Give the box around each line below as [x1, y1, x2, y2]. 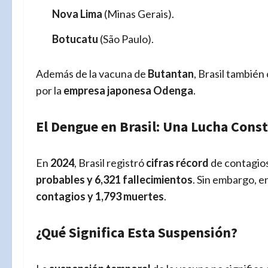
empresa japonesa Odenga [63, 83, 193, 97]
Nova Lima [52, 7, 102, 21]
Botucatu [52, 32, 98, 45]
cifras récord [146, 156, 209, 169]
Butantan [148, 66, 194, 80]
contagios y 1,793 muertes [36, 189, 164, 203]
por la [36, 83, 63, 97]
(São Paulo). [98, 32, 154, 45]
